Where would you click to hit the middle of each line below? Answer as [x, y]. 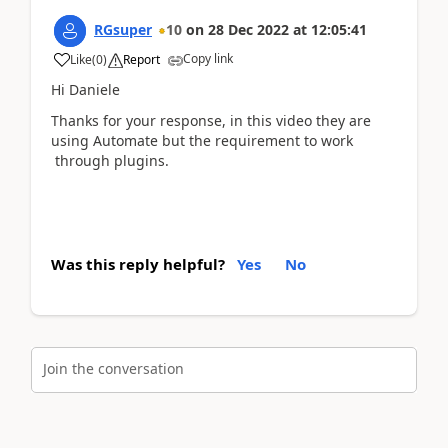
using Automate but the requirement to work [202, 140]
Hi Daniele [85, 89]
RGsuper [123, 29]
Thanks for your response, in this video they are [211, 120]
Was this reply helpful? [138, 264]
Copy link [208, 58]
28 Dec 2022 [248, 29]
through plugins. [114, 160]
